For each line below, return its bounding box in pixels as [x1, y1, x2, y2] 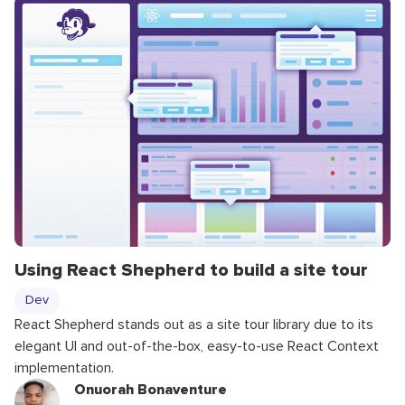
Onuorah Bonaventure [74, 380, 227, 399]
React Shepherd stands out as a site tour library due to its [14, 316, 373, 332]
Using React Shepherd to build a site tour [14, 259, 368, 281]
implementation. [14, 360, 114, 375]
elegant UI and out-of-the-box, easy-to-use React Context [14, 338, 379, 353]
